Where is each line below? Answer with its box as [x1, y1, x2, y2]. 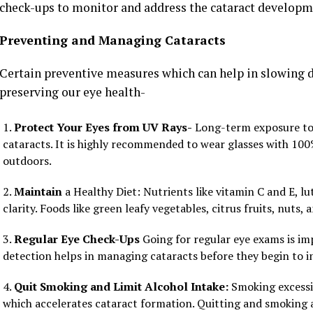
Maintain [14, 184, 62, 200]
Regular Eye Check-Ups [14, 231, 140, 247]
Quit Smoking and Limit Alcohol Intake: [14, 279, 228, 295]
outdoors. [3, 153, 57, 169]
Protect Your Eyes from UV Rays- [14, 119, 192, 136]
